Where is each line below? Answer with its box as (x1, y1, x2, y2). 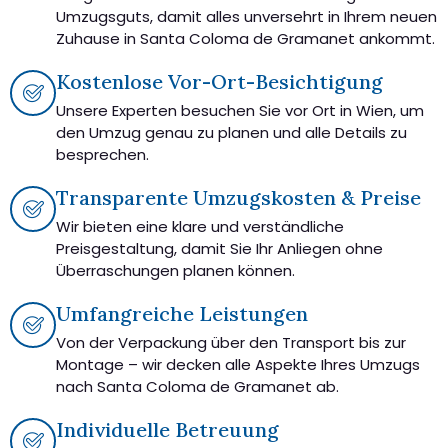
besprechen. (56, 143, 149, 165)
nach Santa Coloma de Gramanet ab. (56, 375, 339, 397)
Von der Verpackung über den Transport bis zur (56, 331, 406, 353)
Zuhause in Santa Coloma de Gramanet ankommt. (56, 27, 435, 49)
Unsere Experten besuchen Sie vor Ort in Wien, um (56, 99, 424, 121)
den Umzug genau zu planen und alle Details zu (56, 121, 407, 143)
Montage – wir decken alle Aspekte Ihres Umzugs (56, 353, 420, 375)
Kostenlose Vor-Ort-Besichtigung (56, 68, 383, 94)
